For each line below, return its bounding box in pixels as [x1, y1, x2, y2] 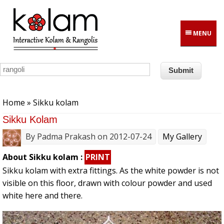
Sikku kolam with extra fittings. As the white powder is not [2, 165, 219, 176]
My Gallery [162, 131, 202, 142]
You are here [2, 87, 53, 97]
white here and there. [2, 190, 82, 201]
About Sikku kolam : [2, 151, 84, 163]
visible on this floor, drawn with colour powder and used [2, 177, 212, 189]
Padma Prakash [37, 131, 95, 142]
